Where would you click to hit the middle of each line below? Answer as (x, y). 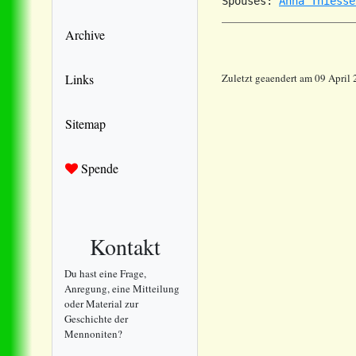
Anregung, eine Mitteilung (122, 288)
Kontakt (125, 246)
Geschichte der (96, 318)
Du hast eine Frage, (105, 273)
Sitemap (85, 123)
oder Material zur (101, 303)
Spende (98, 168)
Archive (85, 34)
